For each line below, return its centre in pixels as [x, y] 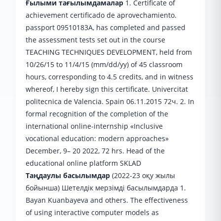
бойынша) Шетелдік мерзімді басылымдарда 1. [106, 188]
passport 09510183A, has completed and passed [106, 27]
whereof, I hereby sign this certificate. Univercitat [107, 89]
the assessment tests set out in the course [95, 40]
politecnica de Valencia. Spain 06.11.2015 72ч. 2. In [110, 101]
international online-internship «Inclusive [94, 126]
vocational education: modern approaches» [97, 138]
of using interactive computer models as [92, 212]
